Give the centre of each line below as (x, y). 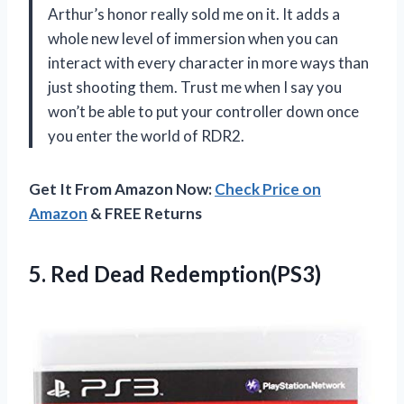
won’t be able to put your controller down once (203, 111)
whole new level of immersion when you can (193, 38)
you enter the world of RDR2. (146, 135)
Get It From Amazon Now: (122, 188)
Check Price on (268, 188)
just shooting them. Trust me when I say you (195, 87)
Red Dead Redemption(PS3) (186, 273)
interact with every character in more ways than (208, 62)
